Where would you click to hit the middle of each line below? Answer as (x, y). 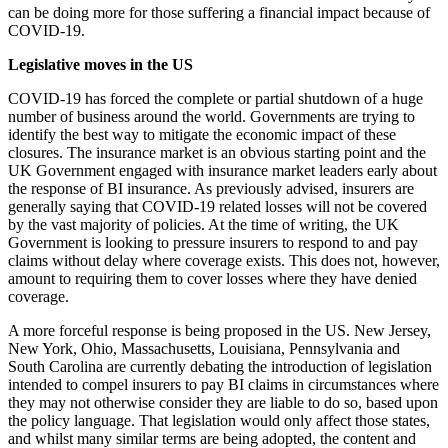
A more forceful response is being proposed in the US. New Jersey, (219, 331)
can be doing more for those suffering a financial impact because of (219, 13)
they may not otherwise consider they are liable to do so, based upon (223, 403)
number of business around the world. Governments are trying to (211, 117)
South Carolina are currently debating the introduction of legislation (220, 367)
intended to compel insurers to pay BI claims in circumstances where (223, 385)
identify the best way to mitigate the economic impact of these (202, 135)
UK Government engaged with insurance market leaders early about (222, 171)
